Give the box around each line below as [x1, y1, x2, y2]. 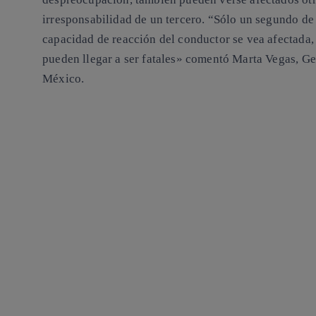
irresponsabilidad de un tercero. [42, 13, 205, 27]
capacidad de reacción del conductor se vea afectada [42, 32, 311, 47]
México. [42, 72, 85, 86]
